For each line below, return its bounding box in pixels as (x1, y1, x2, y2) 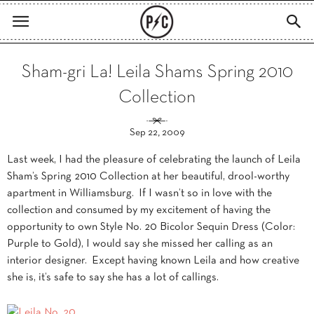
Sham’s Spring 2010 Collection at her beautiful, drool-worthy (7, 172, 289, 182)
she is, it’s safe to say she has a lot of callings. (7, 273, 219, 282)
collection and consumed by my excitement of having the (7, 205, 271, 215)
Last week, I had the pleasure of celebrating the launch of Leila (7, 155, 301, 165)
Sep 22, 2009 (129, 128, 185, 137)
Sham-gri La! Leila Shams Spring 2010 (21, 64, 293, 81)
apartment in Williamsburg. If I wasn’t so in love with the (7, 189, 272, 198)
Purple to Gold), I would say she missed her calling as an (7, 239, 273, 249)
